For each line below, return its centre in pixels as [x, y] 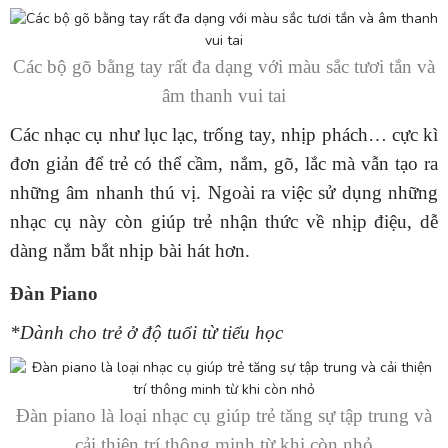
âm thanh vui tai [224, 95]
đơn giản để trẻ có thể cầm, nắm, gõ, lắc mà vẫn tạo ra [224, 163]
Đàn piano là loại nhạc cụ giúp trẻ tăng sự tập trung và [224, 415]
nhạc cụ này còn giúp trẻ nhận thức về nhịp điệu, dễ [224, 221]
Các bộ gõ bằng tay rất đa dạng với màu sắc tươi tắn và [224, 66]
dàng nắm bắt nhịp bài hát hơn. [130, 250]
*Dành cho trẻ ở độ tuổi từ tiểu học [146, 332]
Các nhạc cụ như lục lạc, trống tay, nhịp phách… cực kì [224, 134]
